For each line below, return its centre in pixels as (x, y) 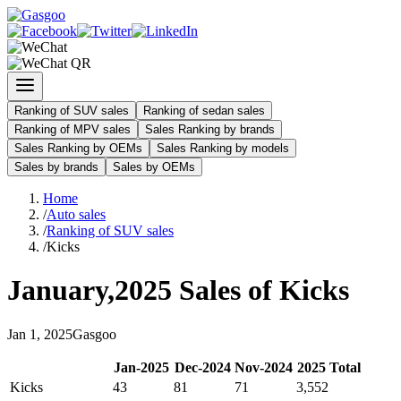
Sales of (226, 290)
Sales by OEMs (154, 167)
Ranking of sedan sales (204, 111)
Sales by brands (56, 167)
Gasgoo (94, 334)
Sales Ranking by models (223, 148)
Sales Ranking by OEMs (78, 148)
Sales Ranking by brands (210, 129)
